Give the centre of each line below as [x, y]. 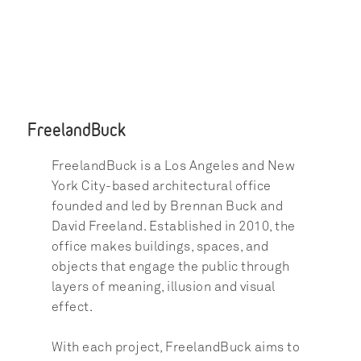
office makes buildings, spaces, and [160, 247]
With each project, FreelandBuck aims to [176, 347]
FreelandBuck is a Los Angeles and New [173, 166]
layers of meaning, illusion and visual [163, 287]
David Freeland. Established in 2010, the [173, 226]
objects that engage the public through [170, 267]
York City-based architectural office [161, 186]
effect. [72, 307]
